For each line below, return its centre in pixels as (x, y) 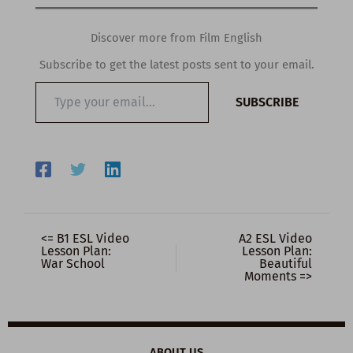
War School (73, 263)
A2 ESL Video (275, 238)
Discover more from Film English (176, 37)
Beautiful (286, 263)
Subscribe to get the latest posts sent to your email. (176, 64)
